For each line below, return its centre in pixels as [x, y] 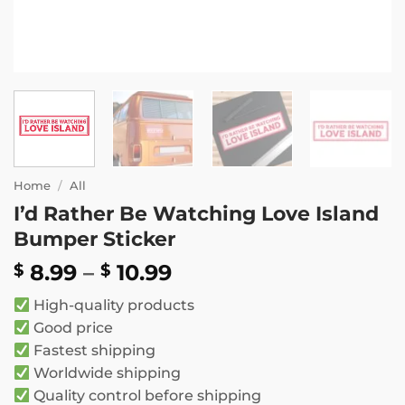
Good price [71, 328]
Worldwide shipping [105, 373]
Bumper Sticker [94, 239]
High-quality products [112, 306]
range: [207, 293]
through [217, 334]
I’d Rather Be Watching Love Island [196, 213]
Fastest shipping [92, 351]
